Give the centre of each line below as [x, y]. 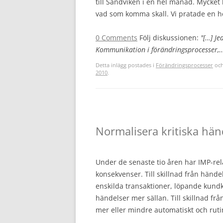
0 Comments [116, 38]
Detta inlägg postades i [126, 65]
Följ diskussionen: [170, 38]
